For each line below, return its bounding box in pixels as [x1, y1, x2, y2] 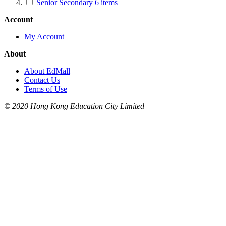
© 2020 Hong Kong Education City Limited [4, 101, 144, 110]
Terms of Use [24, 84, 67, 93]
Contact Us [24, 75, 60, 84]
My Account [24, 32, 64, 41]
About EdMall [24, 66, 70, 75]
